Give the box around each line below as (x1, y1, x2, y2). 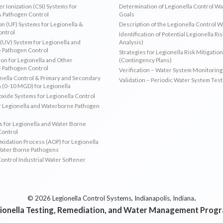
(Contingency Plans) (119, 56, 172, 63)
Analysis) (119, 38, 143, 45)
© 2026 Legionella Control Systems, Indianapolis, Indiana (27, 194, 194, 202)
